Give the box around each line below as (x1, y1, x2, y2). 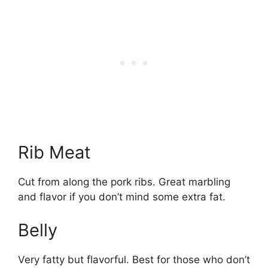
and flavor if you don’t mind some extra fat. (18, 191, 226, 203)
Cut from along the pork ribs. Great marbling (18, 176, 230, 188)
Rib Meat (18, 142, 91, 163)
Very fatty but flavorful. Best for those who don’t (18, 253, 250, 266)
